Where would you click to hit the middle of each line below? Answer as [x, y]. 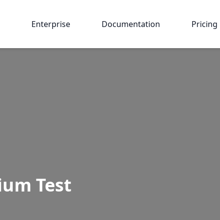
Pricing [205, 24]
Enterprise [51, 24]
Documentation [131, 24]
